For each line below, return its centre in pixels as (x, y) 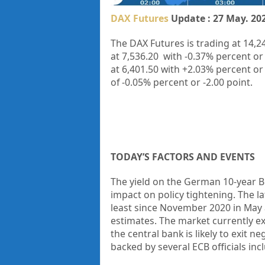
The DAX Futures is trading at (175, 43)
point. (239, 82)
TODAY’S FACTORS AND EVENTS (182, 156)
